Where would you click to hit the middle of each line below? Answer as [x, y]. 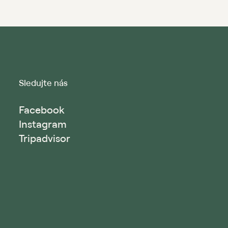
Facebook [42, 110]
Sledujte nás [43, 83]
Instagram [43, 124]
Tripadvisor [45, 138]
